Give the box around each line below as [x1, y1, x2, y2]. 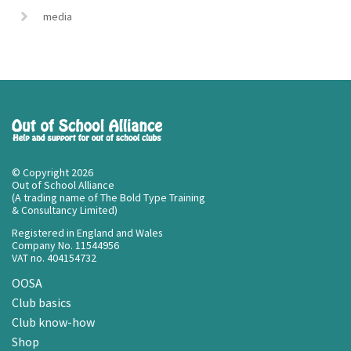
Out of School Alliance [12, 178, 114, 192]
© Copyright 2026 [12, 165, 93, 179]
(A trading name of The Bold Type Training [12, 190, 205, 204]
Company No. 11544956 [12, 237, 119, 252]
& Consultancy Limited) [12, 203, 118, 217]
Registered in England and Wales [12, 225, 163, 240]
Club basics [12, 295, 71, 310]
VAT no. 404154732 [12, 250, 96, 265]
